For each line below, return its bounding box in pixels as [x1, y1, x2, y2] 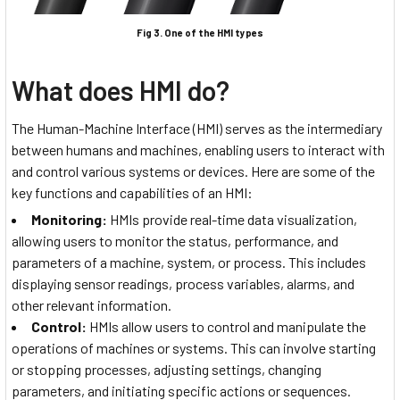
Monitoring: [31, 210, 110, 228]
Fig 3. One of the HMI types [137, 26, 263, 38]
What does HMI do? [12, 73, 229, 106]
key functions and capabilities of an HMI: [12, 183, 253, 201]
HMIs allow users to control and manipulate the [87, 317, 366, 335]
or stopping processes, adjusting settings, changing [12, 360, 321, 378]
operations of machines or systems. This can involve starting [12, 338, 376, 356]
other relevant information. [12, 296, 171, 313]
